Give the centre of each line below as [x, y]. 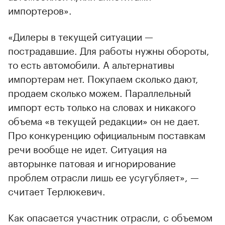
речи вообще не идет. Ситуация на [87, 148]
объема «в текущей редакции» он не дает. [104, 120]
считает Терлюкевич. [57, 190]
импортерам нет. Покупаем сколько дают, [103, 78]
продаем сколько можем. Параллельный [99, 92]
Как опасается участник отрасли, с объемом [110, 216]
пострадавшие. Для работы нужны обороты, [109, 49]
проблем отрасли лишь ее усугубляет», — [103, 176]
